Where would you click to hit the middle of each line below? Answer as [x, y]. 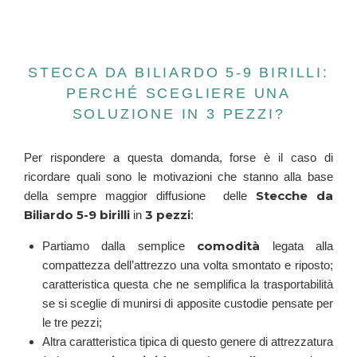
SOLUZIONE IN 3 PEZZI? [178, 114]
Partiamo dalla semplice [119, 246]
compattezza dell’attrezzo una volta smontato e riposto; [187, 265]
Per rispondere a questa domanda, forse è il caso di [178, 158]
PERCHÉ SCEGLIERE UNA [178, 94]
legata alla [296, 246]
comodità [228, 246]
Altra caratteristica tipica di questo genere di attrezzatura [187, 342]
